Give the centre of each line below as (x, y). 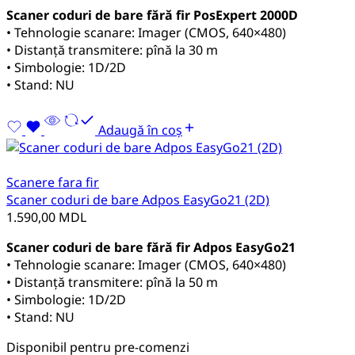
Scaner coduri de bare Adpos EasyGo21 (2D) (138, 199)
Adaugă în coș (140, 130)
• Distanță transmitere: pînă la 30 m (112, 50)
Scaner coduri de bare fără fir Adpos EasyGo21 (151, 247)
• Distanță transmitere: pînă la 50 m (112, 282)
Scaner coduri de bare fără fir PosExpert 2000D (152, 15)
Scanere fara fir (53, 182)
